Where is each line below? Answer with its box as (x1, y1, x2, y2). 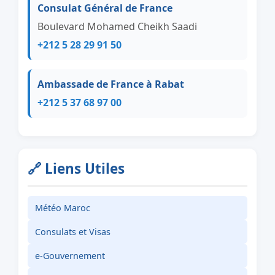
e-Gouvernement (35, 250, 105, 261)
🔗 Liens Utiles (28, 159, 125, 178)
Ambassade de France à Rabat (37, 77, 184, 91)
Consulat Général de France (37, 1, 172, 15)
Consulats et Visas (35, 226, 110, 238)
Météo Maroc (35, 202, 90, 214)
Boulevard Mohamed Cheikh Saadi (37, 20, 197, 33)
